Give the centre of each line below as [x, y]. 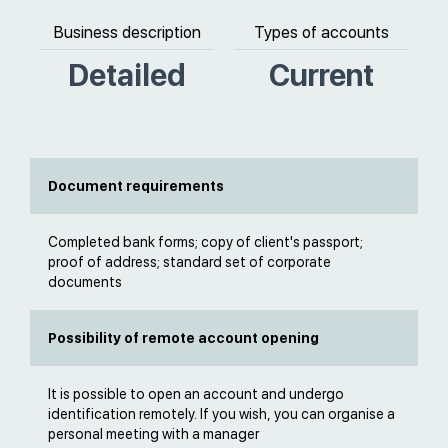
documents [85, 282]
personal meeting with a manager [153, 434]
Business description [127, 32]
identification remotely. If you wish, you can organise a [221, 414]
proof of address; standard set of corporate [189, 262]
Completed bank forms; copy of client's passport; [205, 242]
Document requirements [136, 186]
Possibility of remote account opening [183, 338]
